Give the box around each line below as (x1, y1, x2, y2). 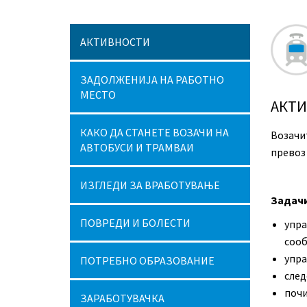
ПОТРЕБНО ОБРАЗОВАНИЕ (80, 254, 214, 267)
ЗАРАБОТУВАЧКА (80, 291, 164, 305)
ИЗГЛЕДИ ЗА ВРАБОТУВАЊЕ (80, 178, 220, 192)
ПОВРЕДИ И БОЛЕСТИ (80, 216, 191, 230)
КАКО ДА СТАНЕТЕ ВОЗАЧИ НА (80, 125, 229, 139)
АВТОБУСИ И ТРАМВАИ (80, 140, 194, 154)
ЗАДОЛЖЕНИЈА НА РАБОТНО (80, 73, 224, 86)
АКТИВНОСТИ (80, 35, 150, 49)
